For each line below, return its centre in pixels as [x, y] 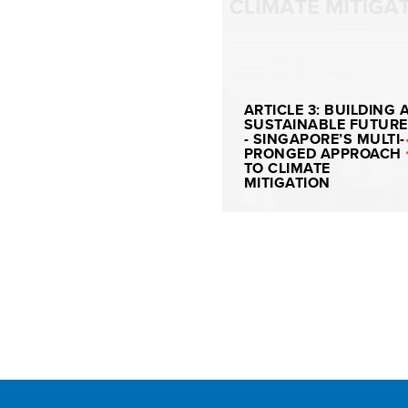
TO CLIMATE [287, 168]
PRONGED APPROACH [323, 153]
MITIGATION [287, 183]
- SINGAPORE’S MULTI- [325, 139]
